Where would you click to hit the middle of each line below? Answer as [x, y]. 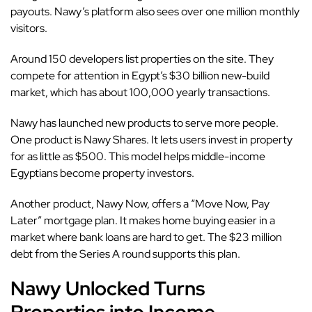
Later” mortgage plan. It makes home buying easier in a [143, 221]
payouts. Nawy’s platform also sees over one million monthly [155, 12]
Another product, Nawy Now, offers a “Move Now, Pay [140, 204]
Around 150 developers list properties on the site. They [142, 59]
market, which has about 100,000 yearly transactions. [140, 93]
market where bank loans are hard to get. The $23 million [146, 237]
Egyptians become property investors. [102, 173]
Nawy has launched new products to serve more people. [145, 123]
